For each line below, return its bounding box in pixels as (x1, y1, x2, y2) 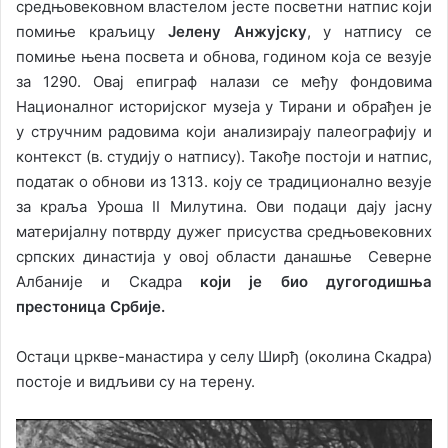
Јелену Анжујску (167, 22, 307, 42)
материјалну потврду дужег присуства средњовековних (16, 222, 432, 242)
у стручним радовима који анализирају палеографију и (16, 122, 432, 142)
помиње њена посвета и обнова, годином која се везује (16, 47, 432, 67)
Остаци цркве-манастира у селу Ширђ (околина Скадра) (16, 347, 432, 367)
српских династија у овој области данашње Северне (16, 247, 432, 267)
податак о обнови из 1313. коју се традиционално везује (16, 172, 432, 192)
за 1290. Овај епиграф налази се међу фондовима (16, 72, 432, 92)
